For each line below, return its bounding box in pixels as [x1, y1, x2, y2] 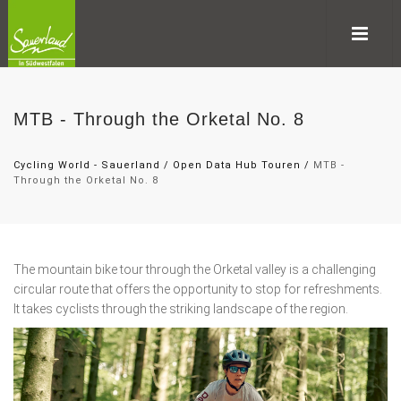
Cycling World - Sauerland [13, 159, 160, 171]
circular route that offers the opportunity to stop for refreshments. [13, 282, 382, 296]
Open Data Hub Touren [173, 159, 301, 171]
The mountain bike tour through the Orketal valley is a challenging [13, 262, 376, 277]
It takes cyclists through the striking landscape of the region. [13, 302, 348, 316]
